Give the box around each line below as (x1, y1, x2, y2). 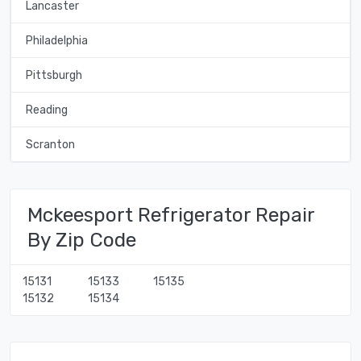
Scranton (25, 137, 75, 151)
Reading (25, 102, 68, 117)
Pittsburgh (25, 68, 82, 82)
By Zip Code (27, 227, 136, 251)
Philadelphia (25, 33, 88, 48)
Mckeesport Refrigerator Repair (27, 202, 314, 226)
